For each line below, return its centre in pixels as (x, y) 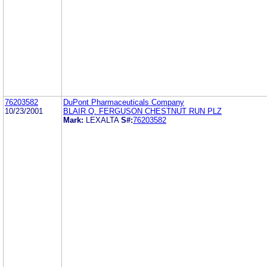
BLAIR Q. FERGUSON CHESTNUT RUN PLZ (142, 111)
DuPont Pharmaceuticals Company (124, 102)
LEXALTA (103, 120)
